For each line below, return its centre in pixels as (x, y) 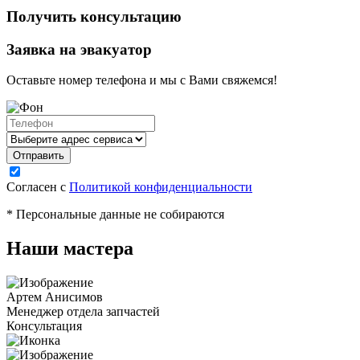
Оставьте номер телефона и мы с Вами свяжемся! (142, 80)
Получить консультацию (94, 16)
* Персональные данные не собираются (115, 215)
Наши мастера (70, 249)
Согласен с (38, 187)
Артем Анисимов (55, 297)
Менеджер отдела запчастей (83, 312)
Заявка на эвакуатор (79, 49)
